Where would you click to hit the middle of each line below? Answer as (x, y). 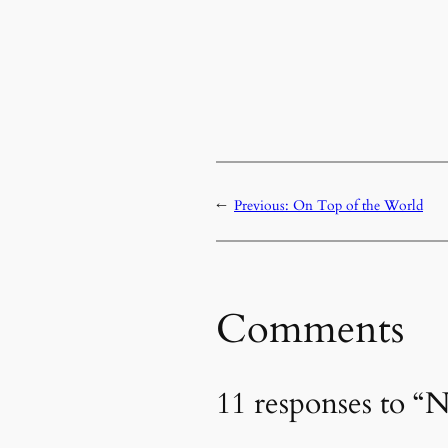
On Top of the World (358, 205)
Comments (310, 329)
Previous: (263, 205)
